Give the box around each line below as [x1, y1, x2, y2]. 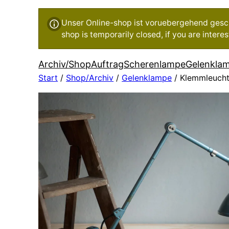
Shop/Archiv [66, 73, 114, 83]
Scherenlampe [124, 59, 186, 70]
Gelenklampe [122, 73, 172, 83]
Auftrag [91, 59, 124, 70]
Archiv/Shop [38, 59, 91, 70]
